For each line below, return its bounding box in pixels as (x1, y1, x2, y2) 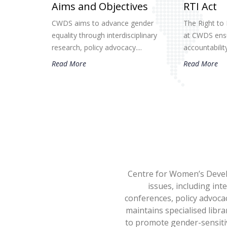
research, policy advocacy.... (52, 42, 142, 52)
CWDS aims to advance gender (52, 18, 154, 28)
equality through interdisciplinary (52, 30, 157, 40)
